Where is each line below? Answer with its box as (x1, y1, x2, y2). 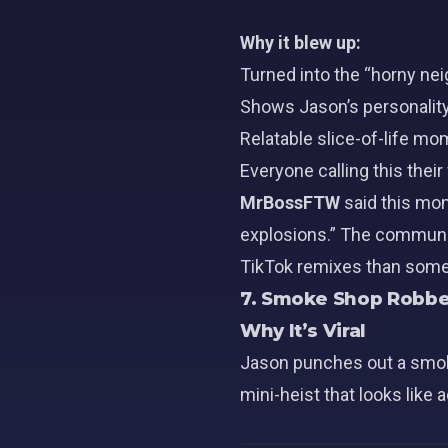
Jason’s (299, 96, 359, 117)
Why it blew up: (240, 32, 361, 53)
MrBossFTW (240, 192, 340, 213)
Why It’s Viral (240, 320, 366, 342)
